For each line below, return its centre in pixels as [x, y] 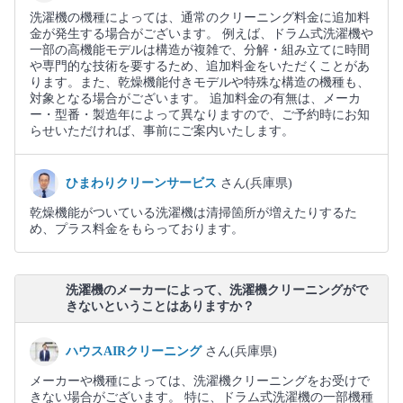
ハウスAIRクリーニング [135, 352]
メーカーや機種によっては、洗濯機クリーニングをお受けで [200, 381]
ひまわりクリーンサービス [143, 184]
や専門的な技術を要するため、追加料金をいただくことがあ [200, 67]
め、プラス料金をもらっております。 [137, 229]
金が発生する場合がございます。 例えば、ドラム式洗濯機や [201, 34]
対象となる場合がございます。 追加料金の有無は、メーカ [195, 99]
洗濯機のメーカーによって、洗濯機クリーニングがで [217, 291]
